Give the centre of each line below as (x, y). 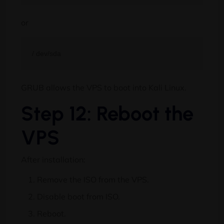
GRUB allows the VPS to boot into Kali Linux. (104, 88)
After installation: (53, 160)
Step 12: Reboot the (107, 114)
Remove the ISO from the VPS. (93, 180)
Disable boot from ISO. (78, 197)
